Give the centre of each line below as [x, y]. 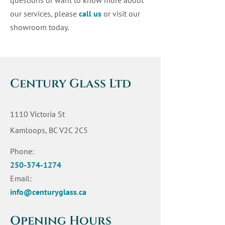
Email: [21, 178]
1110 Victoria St [37, 114]
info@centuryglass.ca [48, 192]
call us [89, 14]
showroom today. [39, 27]
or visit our [121, 14]
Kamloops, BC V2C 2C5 [49, 130]
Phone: [22, 151]
